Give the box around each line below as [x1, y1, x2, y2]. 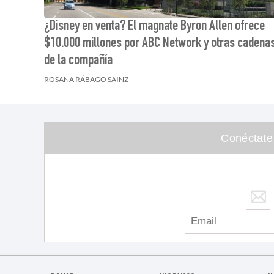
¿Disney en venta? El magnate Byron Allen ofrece [44, 19, 265, 34]
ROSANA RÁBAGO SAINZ [44, 74, 128, 84]
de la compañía [44, 53, 113, 68]
